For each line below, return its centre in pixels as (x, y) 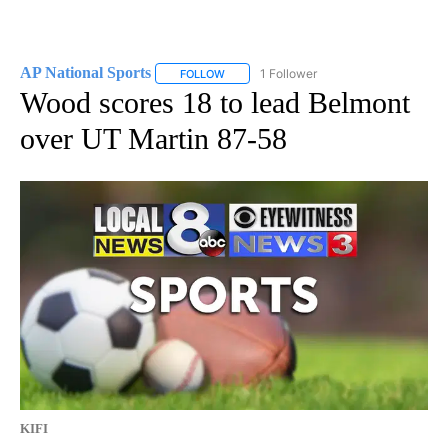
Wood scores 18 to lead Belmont (215, 102)
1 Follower (288, 73)
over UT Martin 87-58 (153, 138)
